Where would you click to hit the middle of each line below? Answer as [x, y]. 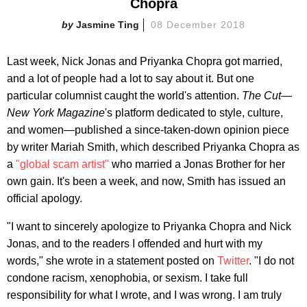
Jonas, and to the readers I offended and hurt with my [135, 243]
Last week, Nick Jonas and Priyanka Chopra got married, [145, 61]
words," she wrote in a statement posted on [112, 260]
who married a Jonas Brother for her [197, 164]
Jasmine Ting [108, 24]
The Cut [261, 95]
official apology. [45, 198]
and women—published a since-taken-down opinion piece [148, 130]
